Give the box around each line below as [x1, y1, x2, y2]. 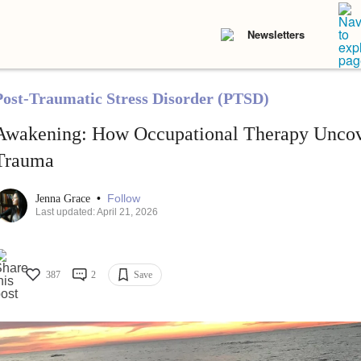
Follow [106, 192, 140, 205]
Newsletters [247, 27, 305, 42]
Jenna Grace [35, 193, 93, 205]
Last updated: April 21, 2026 [35, 206, 158, 218]
